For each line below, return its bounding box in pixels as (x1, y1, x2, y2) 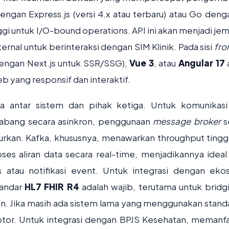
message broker (153, 116, 221, 127)
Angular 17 (178, 57, 225, 68)
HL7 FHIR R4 (24, 181, 79, 192)
